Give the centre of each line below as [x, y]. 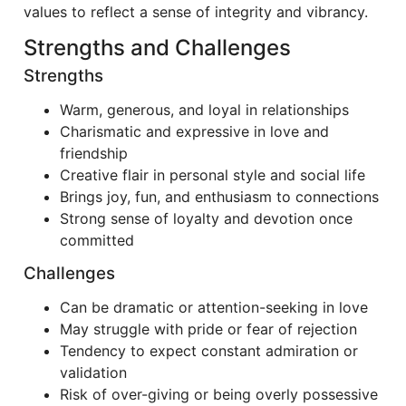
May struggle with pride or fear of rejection [208, 329]
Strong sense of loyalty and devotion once [206, 218]
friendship [94, 153]
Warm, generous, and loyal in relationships [204, 110]
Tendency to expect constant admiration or [209, 351]
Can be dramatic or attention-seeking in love [214, 307]
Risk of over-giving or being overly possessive [219, 394]
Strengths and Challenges [157, 48]
